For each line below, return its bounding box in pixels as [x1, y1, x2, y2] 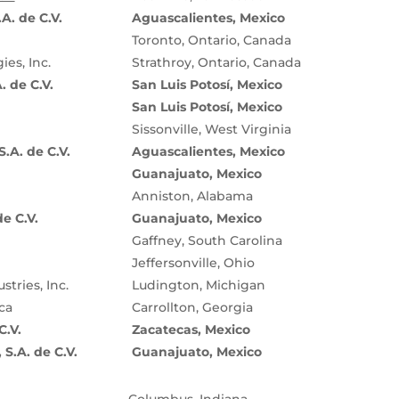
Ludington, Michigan [131, 277, 265, 294]
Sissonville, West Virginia [131, 121, 291, 138]
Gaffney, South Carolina [131, 232, 282, 249]
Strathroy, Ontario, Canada [131, 54, 301, 71]
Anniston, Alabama [131, 188, 253, 205]
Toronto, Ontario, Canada [131, 32, 291, 49]
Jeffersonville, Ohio [131, 255, 255, 272]
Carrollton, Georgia [131, 299, 253, 316]
